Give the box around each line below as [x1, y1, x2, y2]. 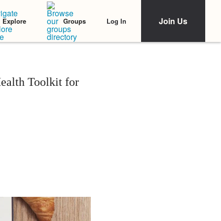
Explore [2, 16, 26, 26]
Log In [107, 16, 126, 26]
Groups [63, 16, 86, 26]
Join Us [159, 15, 187, 27]
